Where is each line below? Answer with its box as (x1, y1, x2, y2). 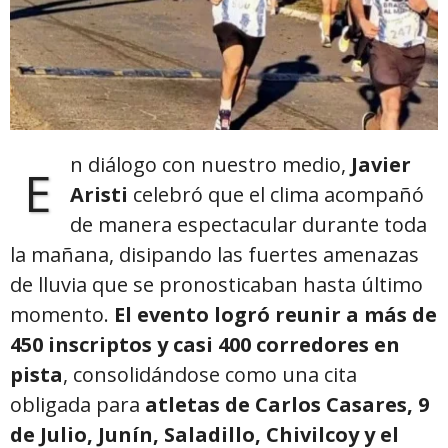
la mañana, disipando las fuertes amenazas (10, 240, 419, 268)
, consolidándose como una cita (63, 360, 357, 388)
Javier (351, 150, 411, 178)
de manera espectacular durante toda (70, 210, 427, 238)
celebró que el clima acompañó (128, 180, 424, 208)
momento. (10, 300, 114, 328)
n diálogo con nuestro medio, (70, 150, 351, 178)
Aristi (70, 180, 128, 208)
